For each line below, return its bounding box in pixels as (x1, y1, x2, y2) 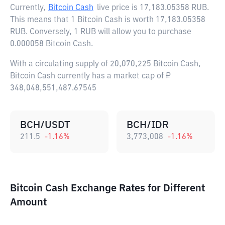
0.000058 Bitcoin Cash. (10, 40, 93, 48)
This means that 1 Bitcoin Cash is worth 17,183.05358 (10, 16, 205, 24)
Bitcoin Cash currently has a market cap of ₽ (10, 72, 171, 80)
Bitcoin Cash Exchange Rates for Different (10, 183, 205, 193)
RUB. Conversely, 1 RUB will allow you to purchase (10, 28, 191, 36)
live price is (97, 4, 140, 12)
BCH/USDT (20, 120, 70, 130)
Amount (10, 197, 47, 207)
